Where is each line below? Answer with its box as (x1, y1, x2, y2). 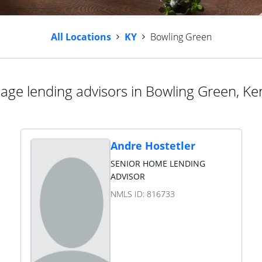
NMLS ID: (110, 188, 147, 199)
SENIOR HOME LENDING (110, 158, 205, 169)
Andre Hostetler (110, 139, 195, 153)
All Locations (50, 30, 111, 43)
